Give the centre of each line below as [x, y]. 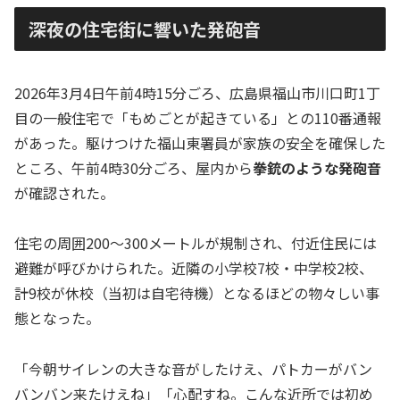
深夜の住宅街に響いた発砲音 [145, 29]
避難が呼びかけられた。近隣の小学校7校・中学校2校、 [194, 268]
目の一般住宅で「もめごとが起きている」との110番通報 [198, 117]
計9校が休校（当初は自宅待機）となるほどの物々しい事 [197, 293]
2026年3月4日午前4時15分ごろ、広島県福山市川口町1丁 [197, 92]
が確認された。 [64, 192]
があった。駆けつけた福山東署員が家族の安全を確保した [200, 142]
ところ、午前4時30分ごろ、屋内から [133, 167]
